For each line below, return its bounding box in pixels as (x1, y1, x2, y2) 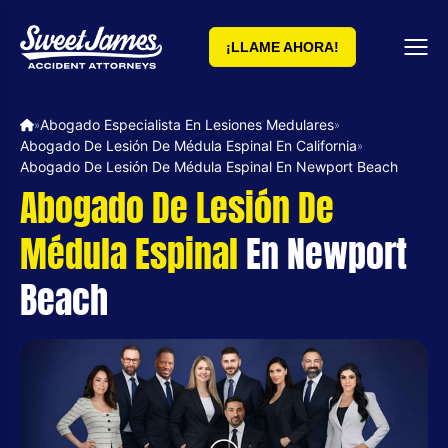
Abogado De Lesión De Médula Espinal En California (20, 137, 357, 155)
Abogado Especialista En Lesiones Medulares (40, 116, 334, 134)
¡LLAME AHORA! (225, 39, 339, 56)
